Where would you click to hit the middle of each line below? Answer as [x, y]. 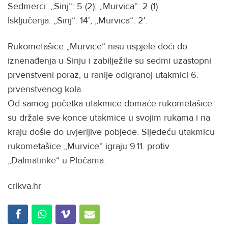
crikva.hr [24, 186]
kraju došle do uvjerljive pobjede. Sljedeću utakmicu [111, 132]
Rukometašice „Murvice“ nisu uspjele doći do [97, 46]
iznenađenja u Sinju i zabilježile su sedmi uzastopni [109, 60]
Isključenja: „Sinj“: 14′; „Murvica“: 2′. [78, 21]
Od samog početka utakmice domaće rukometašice [110, 103]
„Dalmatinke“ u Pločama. [58, 160]
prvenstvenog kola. [47, 89]
